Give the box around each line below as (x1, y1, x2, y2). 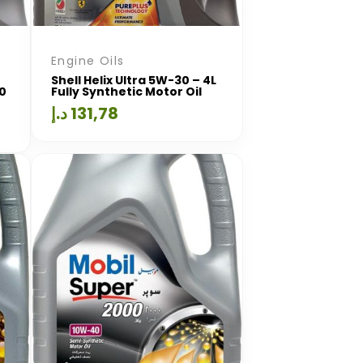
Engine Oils (51, 53, 125, 69)
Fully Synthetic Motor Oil (51, 83, 202, 100)
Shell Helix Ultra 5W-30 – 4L (51, 72, 216, 88)
